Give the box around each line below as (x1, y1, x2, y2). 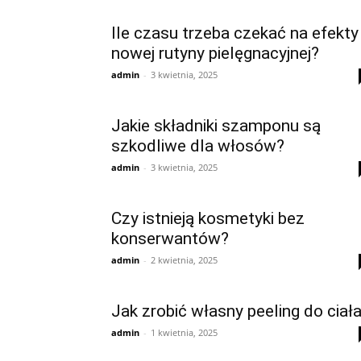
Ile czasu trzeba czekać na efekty (111, 23, 359, 43)
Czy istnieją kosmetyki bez (111, 209, 305, 228)
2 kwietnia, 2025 (151, 254, 218, 266)
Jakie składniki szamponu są (111, 116, 321, 135)
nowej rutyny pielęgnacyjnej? (111, 44, 319, 63)
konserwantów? (111, 229, 229, 248)
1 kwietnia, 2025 (151, 326, 218, 338)
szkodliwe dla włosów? (111, 136, 284, 156)
